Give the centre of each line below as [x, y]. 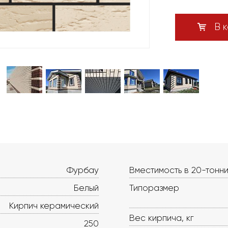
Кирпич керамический [54, 206]
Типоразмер [154, 188]
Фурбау [83, 170]
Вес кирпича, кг [162, 218]
